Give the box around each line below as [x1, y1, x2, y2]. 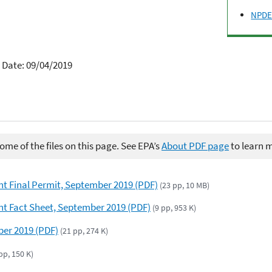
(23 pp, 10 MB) [160, 179, 210, 191]
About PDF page [161, 139, 229, 153]
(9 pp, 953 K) [152, 202, 197, 214]
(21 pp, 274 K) [60, 225, 109, 237]
